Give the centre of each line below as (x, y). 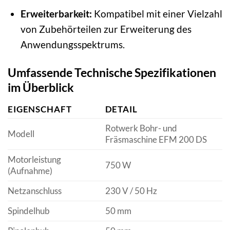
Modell (21, 134)
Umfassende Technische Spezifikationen (112, 72)
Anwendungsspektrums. (72, 44)
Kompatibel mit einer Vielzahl (157, 13)
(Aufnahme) (30, 171)
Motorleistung (34, 160)
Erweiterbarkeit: (56, 13)
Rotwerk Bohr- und (141, 128)
